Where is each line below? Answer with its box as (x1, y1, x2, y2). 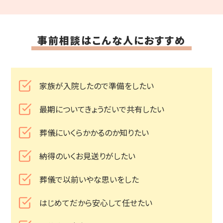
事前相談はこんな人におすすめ (37, 32, 186, 47)
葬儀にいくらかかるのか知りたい (39, 126, 149, 139)
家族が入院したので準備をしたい (39, 80, 154, 92)
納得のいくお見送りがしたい (39, 150, 135, 162)
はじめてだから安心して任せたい (39, 197, 152, 209)
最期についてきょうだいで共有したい (39, 103, 164, 115)
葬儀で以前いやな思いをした (39, 173, 139, 186)
